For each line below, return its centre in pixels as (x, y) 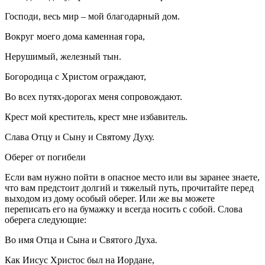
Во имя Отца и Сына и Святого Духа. (81, 240)
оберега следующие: (46, 219)
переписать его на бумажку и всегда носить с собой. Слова (124, 209)
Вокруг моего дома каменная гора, (75, 36)
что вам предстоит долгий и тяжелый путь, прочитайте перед (129, 188)
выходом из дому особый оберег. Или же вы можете (110, 198)
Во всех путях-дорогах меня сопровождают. (93, 96)
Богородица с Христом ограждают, (75, 76)
